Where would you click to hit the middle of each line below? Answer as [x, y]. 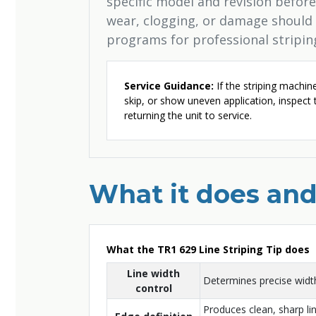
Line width [153, 273]
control [153, 288]
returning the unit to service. [188, 115]
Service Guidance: [169, 86]
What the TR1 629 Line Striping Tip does [208, 249]
